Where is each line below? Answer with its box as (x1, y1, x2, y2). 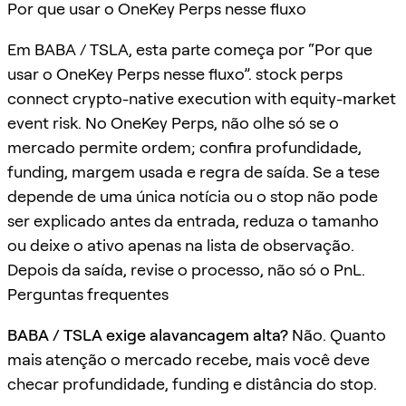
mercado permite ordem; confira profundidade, (7, 137, 362, 157)
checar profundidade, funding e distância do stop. (7, 373, 377, 393)
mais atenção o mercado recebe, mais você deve (7, 349, 370, 369)
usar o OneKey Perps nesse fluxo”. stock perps (7, 63, 343, 83)
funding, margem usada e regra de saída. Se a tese (7, 161, 380, 181)
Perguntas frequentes (7, 284, 169, 304)
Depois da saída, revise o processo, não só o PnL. (7, 259, 365, 279)
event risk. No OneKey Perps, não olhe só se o (7, 112, 339, 132)
